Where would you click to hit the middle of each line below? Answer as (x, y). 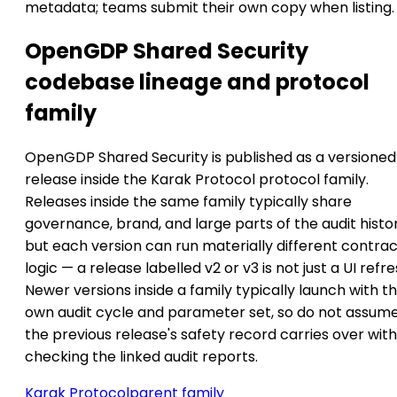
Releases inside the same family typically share (188, 202)
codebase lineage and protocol (197, 82)
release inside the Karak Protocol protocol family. (197, 180)
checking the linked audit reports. (141, 357)
